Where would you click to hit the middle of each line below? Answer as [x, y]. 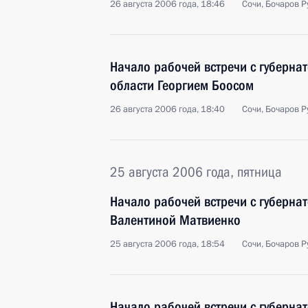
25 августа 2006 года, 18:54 [167, 244]
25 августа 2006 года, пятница [196, 172]
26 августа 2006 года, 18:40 [167, 109]
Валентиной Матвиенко [175, 220]
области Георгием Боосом [182, 85]
